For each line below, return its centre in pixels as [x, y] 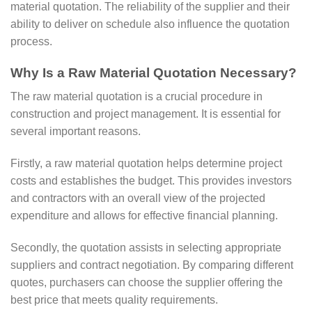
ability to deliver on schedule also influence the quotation [150, 24]
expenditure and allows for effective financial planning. [144, 216]
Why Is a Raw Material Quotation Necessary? [154, 72]
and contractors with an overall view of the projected [138, 198]
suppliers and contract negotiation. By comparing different [152, 265]
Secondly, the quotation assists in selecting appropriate [146, 247]
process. [31, 41]
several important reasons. [76, 132]
